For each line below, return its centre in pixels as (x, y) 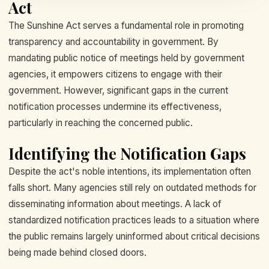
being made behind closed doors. (77, 253)
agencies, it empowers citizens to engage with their (115, 74)
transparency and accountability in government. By (113, 42)
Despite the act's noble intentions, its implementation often (130, 172)
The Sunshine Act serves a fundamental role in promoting (126, 26)
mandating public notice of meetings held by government (126, 58)
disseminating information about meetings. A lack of (115, 204)
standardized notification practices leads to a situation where (134, 220)
